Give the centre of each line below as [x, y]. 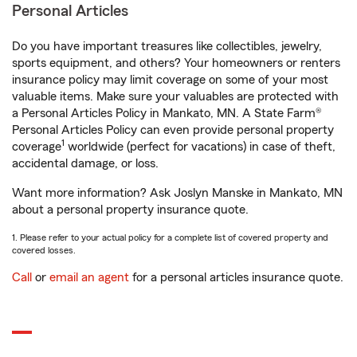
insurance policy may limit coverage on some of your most [170, 80]
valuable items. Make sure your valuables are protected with [175, 96]
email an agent [89, 277]
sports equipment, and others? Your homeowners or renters [176, 63]
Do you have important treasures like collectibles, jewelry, [167, 46]
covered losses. [44, 250]
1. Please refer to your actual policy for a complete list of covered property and [170, 237]
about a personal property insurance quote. [130, 210]
